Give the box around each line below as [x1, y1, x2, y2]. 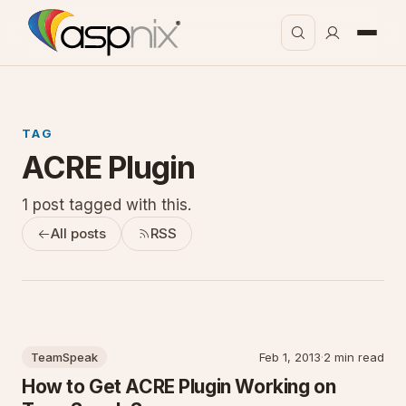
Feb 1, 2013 [259, 350, 321, 364]
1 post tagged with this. [22, 196, 191, 214]
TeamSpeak [31, 350, 98, 364]
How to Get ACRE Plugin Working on [22, 375, 336, 398]
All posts [51, 225, 106, 242]
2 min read [324, 350, 384, 364]
